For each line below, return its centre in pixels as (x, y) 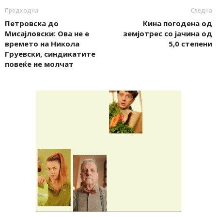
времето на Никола (42, 44)
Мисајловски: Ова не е (47, 34)
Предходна (22, 11)
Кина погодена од (178, 23)
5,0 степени (190, 44)
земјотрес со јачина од (168, 34)
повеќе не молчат (39, 64)
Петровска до (32, 23)
